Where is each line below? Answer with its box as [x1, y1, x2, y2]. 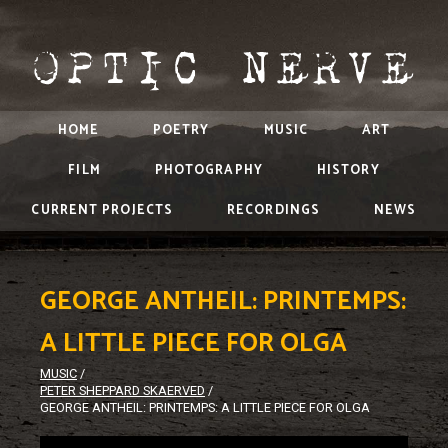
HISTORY [316, 160, 380, 181]
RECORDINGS [227, 200, 321, 221]
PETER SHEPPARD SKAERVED [40, 383, 205, 398]
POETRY [152, 120, 210, 141]
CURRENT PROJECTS [31, 200, 174, 221]
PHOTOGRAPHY [154, 160, 263, 181]
